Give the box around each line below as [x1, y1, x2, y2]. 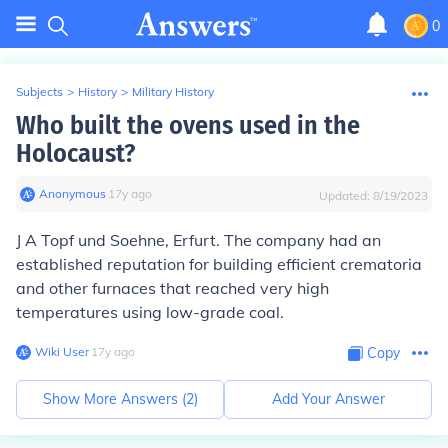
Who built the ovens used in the [16, 110, 360, 141]
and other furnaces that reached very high [16, 278, 329, 298]
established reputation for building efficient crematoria [16, 254, 422, 274]
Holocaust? [16, 138, 135, 169]
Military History [132, 84, 214, 99]
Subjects [16, 84, 63, 99]
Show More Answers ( [42, 390, 186, 408]
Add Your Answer [271, 390, 385, 408]
